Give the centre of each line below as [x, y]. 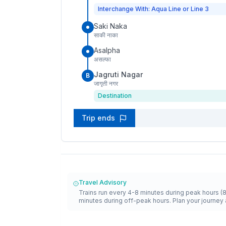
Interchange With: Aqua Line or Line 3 [153, 9]
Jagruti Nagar [118, 74]
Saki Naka [110, 26]
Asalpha [107, 50]
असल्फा [102, 59]
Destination [115, 96]
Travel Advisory [102, 182]
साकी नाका [106, 35]
